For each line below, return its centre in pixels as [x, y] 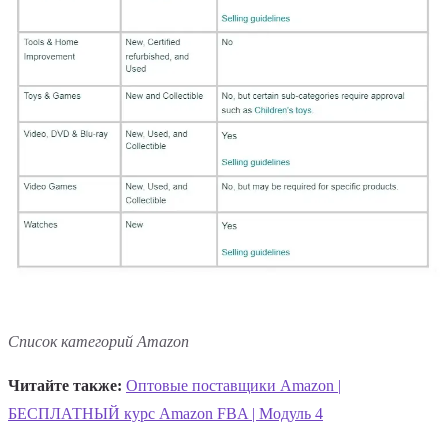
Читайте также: [65, 386]
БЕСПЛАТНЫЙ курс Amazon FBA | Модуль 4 [165, 414]
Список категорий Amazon [98, 342]
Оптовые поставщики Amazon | [233, 386]
